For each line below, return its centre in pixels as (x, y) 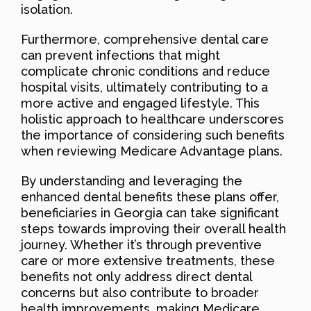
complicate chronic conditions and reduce (145, 71)
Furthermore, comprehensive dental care (145, 39)
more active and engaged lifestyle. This (140, 103)
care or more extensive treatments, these (148, 260)
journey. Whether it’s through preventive (141, 244)
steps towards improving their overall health (153, 228)
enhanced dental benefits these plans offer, (150, 196)
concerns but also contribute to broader (140, 292)
